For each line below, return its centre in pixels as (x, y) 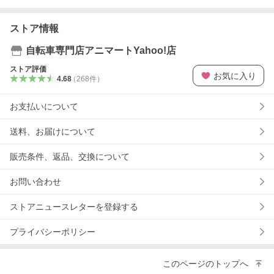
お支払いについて (44, 107)
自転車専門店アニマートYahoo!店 (101, 51)
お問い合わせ (35, 182)
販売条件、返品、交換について (70, 157)
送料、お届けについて (53, 132)
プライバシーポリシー (53, 232)
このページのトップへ (206, 263)
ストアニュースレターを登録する (74, 207)
